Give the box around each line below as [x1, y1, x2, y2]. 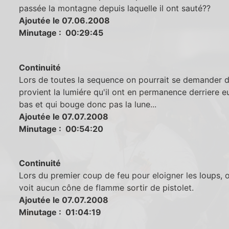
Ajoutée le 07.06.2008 [19, 15, 110, 26]
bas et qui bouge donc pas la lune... [19, 99, 157, 109]
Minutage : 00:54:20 [19, 123, 104, 134]
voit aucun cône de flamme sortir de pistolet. [19, 182, 194, 193]
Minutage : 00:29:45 [19, 28, 104, 38]
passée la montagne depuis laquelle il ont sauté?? [19, 3, 211, 14]
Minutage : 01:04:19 [19, 207, 102, 218]
